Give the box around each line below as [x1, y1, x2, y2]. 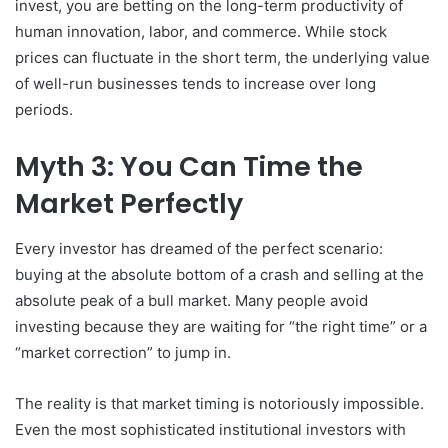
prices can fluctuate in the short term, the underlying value [15, 48, 430, 68]
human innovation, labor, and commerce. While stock [15, 22, 387, 42]
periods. [15, 100, 73, 120]
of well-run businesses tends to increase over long [15, 74, 376, 94]
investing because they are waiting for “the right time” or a [15, 316, 427, 336]
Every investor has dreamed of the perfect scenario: [15, 238, 383, 258]
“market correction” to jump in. [15, 342, 231, 362]
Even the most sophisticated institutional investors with [15, 419, 406, 439]
